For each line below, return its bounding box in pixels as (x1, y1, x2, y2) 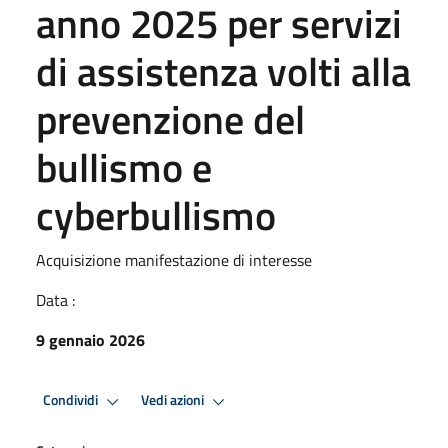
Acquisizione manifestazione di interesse (36, 247, 312, 272)
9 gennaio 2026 (36, 327, 145, 352)
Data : (36, 287, 75, 312)
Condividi (43, 389, 101, 412)
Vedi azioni (141, 389, 207, 412)
